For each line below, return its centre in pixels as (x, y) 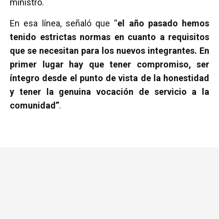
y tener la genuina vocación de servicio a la (109, 92)
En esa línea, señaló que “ (64, 23)
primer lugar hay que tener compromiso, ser (109, 64)
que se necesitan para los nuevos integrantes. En (109, 51)
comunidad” (34, 105)
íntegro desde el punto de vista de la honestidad (109, 78)
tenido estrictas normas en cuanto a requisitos (109, 37)
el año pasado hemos (163, 23)
